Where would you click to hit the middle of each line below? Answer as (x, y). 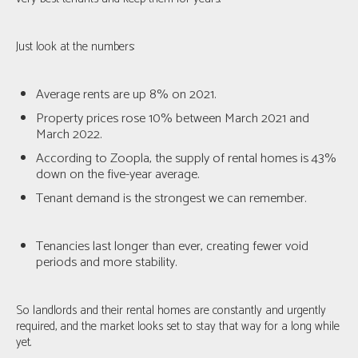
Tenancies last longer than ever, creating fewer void (172, 246)
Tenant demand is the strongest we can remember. (171, 198)
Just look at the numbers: (75, 46)
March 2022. (69, 134)
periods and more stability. (106, 262)
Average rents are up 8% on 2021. (126, 94)
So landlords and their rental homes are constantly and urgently (171, 310)
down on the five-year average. (117, 174)
